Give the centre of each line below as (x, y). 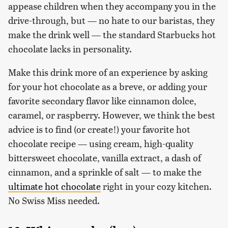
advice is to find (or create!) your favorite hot (99, 129)
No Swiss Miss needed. (54, 200)
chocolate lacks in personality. (70, 48)
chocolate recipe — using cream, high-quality (101, 143)
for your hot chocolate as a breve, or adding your (108, 86)
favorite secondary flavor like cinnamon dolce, (102, 100)
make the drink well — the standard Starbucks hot (112, 34)
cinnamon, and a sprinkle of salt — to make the (105, 172)
